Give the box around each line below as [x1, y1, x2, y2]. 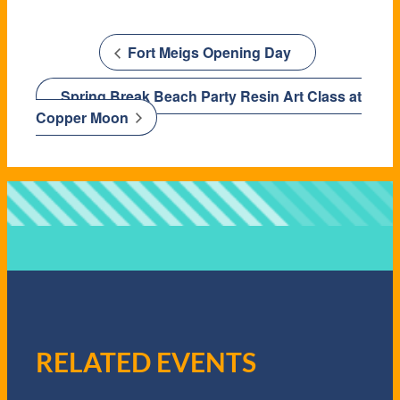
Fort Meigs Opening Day [123, 42, 291, 63]
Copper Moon [36, 106, 132, 128]
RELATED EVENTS [36, 346, 256, 379]
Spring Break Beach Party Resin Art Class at [61, 85, 362, 106]
